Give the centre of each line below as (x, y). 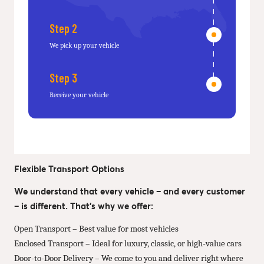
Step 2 (63, 28)
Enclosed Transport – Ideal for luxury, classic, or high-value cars (128, 243)
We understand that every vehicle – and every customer (130, 191)
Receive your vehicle (79, 95)
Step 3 (63, 77)
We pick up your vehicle (84, 45)
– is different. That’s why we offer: (84, 206)
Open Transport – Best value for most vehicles (96, 229)
